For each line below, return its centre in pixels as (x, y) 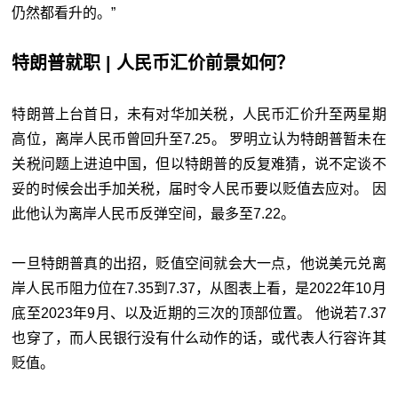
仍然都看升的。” (64, 12)
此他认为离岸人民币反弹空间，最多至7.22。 (154, 213)
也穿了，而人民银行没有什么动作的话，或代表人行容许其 (199, 338)
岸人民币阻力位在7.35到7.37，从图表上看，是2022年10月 (199, 288)
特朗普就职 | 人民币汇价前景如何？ (153, 63)
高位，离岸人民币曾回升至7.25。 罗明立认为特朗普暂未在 (199, 139)
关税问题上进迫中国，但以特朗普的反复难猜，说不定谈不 (199, 163)
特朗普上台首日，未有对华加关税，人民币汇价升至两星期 (199, 114)
